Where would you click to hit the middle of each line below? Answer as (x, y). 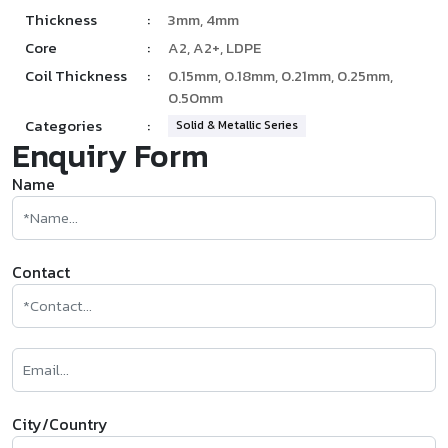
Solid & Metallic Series (236, 125)
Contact (41, 272)
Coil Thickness (76, 76)
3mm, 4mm (203, 20)
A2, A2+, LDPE (214, 48)
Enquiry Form (110, 156)
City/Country (60, 424)
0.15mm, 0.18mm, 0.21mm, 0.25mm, (280, 76)
